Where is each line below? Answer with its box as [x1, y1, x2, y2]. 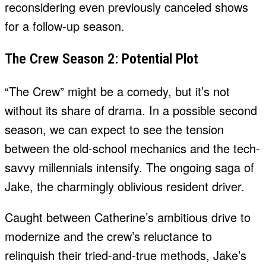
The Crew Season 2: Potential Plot [5, 50, 198, 68]
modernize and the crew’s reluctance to [5, 227, 212, 245]
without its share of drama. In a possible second [5, 102, 257, 119]
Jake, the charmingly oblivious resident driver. [5, 178, 245, 195]
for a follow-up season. [5, 17, 125, 35]
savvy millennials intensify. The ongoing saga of [5, 159, 254, 176]
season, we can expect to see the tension [5, 121, 224, 138]
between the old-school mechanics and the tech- [5, 140, 260, 157]
